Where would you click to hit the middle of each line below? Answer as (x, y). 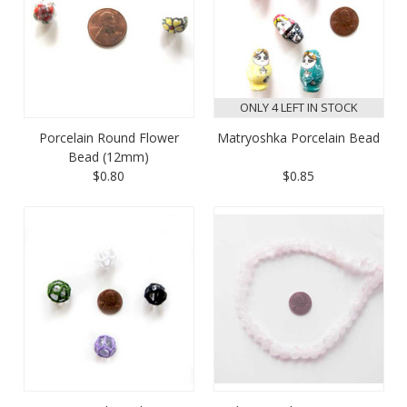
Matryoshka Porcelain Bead (298, 137)
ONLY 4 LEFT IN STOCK (298, 107)
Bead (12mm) (109, 156)
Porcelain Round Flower (109, 137)
